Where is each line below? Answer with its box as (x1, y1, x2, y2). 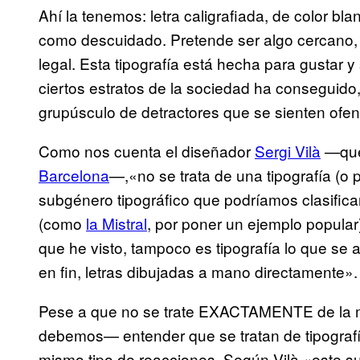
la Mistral (86, 212, 147, 235)
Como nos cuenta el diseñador (39, 140, 255, 162)
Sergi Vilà (255, 140, 321, 162)
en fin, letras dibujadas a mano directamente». (39, 260, 358, 283)
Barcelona (39, 164, 109, 186)
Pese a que (39, 300, 121, 322)
